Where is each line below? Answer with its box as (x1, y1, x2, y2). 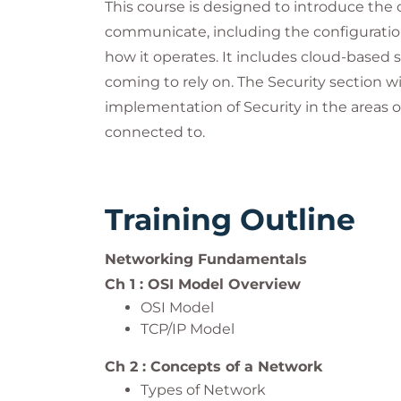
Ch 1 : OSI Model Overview (105, 276, 301, 293)
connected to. (105, 124, 205, 141)
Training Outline (105, 201, 355, 237)
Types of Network (141, 381, 266, 398)
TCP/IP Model (141, 320, 235, 337)
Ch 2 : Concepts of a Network (105, 358, 322, 375)
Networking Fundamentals (105, 251, 307, 268)
